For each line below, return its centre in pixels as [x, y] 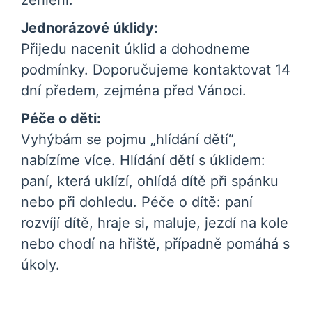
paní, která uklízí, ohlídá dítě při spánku [150, 181]
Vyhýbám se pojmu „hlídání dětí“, [129, 139]
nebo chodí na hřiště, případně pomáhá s [155, 244]
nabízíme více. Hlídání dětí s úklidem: [143, 160]
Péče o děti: [61, 118]
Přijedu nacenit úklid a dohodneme [135, 49]
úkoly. [40, 265]
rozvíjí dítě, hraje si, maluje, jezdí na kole [155, 223]
